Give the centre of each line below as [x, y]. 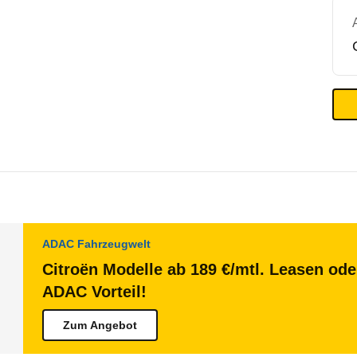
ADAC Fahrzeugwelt [96, 244]
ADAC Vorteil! [94, 292]
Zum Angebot [100, 325]
